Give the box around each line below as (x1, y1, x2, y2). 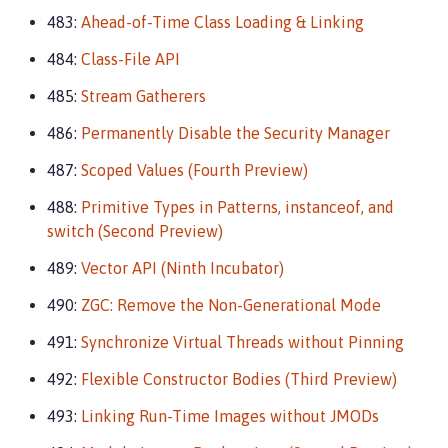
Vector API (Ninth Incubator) (81, 259, 284, 277)
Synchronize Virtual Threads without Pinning (81, 333, 404, 351)
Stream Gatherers (81, 87, 206, 105)
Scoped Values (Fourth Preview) (81, 161, 308, 179)
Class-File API (81, 50, 180, 68)
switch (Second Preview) (47, 222, 223, 240)
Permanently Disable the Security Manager (81, 124, 390, 142)
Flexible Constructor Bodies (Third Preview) (81, 370, 397, 388)
